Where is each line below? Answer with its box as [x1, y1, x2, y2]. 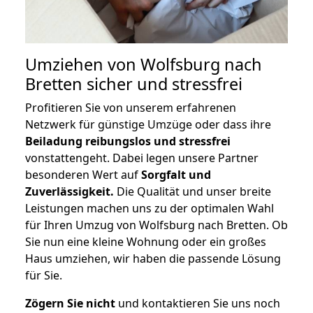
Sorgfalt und [141, 167, 211, 183]
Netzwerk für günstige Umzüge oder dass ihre [25, 117, 271, 133]
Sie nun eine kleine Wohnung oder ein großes [25, 234, 266, 250]
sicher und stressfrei [82, 73, 242, 96]
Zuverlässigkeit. [25, 184, 114, 200]
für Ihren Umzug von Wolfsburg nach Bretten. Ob [25, 217, 288, 233]
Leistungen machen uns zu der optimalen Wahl [25, 201, 274, 217]
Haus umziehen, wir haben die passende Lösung [25, 251, 281, 267]
